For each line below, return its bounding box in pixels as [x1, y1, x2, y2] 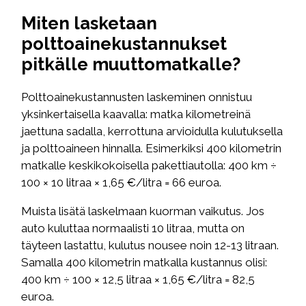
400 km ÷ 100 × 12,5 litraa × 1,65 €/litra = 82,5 [21, 273, 255, 287]
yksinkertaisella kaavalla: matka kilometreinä [21, 107, 251, 122]
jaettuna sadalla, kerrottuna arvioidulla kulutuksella [21, 124, 283, 139]
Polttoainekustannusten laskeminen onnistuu [21, 90, 253, 105]
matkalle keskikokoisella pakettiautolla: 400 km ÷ [21, 158, 277, 173]
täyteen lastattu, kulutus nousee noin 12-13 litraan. [21, 238, 279, 253]
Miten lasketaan [21, 13, 158, 34]
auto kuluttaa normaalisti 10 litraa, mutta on [21, 221, 245, 236]
